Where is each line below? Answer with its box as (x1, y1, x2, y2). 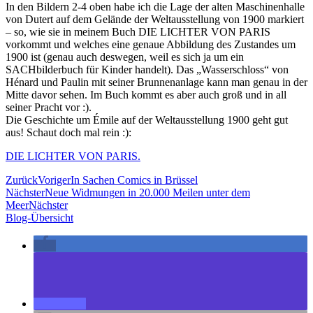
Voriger (38, 173, 71, 186)
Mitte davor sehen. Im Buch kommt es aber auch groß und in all (6, 88, 286, 101)
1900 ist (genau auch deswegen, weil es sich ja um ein (6, 50, 244, 63)
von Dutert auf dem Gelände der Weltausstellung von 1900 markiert (6, 13, 304, 25)
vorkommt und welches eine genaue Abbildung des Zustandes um (6, 38, 296, 50)
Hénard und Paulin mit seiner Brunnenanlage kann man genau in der (6, 75, 307, 88)
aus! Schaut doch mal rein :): (6, 126, 131, 138)
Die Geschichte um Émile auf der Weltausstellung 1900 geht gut (6, 113, 288, 126)
